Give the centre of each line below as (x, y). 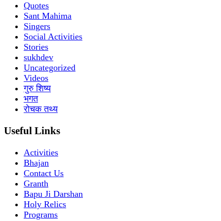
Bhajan (36, 163)
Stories (36, 47)
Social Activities (53, 37)
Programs (41, 215)
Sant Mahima (48, 16)
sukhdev (38, 57)
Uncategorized (50, 68)
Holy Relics (45, 204)
